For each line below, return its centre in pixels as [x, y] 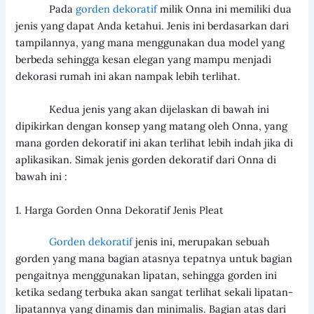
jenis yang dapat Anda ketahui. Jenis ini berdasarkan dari [152, 25]
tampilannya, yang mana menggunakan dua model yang [150, 42]
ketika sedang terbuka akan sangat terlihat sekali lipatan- [155, 292]
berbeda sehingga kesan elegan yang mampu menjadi [144, 59]
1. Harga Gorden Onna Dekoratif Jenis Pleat [120, 210]
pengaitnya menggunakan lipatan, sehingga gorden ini [146, 275]
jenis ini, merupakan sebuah [202, 242]
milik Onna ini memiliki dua [225, 8]
